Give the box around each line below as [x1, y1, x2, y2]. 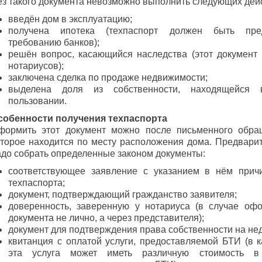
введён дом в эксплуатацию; [8, 14, 132, 24]
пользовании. [8, 96, 67, 106]
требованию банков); [8, 37, 99, 47]
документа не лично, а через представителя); [8, 213, 204, 223]
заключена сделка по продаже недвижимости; [8, 73, 208, 82]
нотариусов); [8, 61, 64, 71]
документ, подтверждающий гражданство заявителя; [8, 189, 237, 199]
